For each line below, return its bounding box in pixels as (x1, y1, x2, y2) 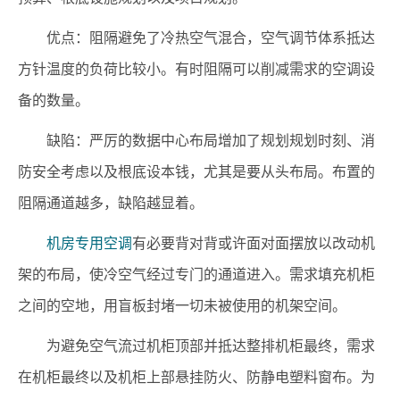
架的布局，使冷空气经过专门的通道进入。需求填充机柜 (18, 267, 375, 282)
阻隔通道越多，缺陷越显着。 (18, 196, 204, 211)
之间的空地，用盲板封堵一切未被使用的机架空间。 (18, 298, 346, 313)
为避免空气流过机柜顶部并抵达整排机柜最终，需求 (46, 338, 375, 354)
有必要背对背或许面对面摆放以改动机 (132, 236, 375, 251)
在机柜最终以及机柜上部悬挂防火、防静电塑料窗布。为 (18, 370, 375, 385)
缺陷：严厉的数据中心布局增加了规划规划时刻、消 (46, 133, 375, 148)
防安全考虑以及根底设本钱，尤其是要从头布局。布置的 (18, 164, 375, 179)
